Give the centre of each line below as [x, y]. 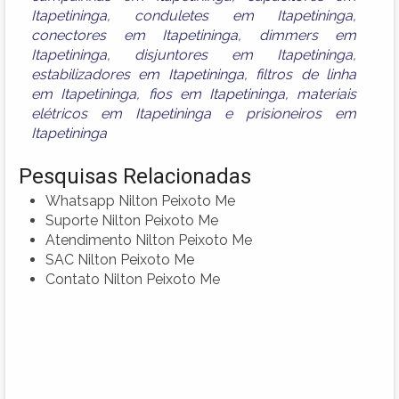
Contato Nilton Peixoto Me [133, 279]
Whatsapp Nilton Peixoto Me [140, 200]
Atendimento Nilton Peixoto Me [149, 240]
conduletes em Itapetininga [244, 15]
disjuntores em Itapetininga [244, 54]
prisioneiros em [301, 113]
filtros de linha [306, 74]
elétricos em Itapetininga [122, 113]
